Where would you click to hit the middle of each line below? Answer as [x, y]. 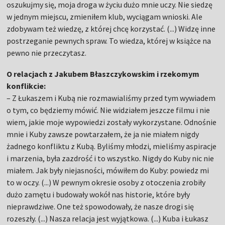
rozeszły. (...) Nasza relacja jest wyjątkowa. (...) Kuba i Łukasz [108, 218]
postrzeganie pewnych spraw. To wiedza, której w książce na [109, 41]
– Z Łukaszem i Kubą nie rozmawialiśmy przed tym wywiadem [111, 98]
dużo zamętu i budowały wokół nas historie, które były [98, 194]
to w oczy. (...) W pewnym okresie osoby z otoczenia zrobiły [106, 182]
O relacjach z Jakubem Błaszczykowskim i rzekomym [103, 74]
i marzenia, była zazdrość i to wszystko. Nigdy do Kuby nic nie [110, 158]
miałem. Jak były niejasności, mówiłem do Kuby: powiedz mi [108, 170]
